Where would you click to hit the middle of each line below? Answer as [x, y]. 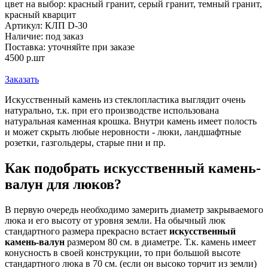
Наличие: [25, 36]
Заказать [22, 80]
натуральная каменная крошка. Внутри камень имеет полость [131, 121]
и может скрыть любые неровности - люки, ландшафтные [123, 132]
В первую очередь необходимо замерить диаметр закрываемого [134, 210]
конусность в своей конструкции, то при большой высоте [123, 253]
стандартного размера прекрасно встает [87, 232]
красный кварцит [40, 15]
